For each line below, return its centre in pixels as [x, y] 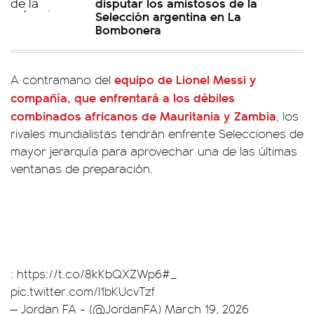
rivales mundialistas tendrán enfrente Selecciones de [157, 133]
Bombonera [128, 29]
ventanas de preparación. [82, 168]
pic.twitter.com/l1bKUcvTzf [83, 291]
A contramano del [62, 79]
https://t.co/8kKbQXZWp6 [89, 273]
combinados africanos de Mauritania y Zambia [143, 115]
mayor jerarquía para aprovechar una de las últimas [154, 150]
